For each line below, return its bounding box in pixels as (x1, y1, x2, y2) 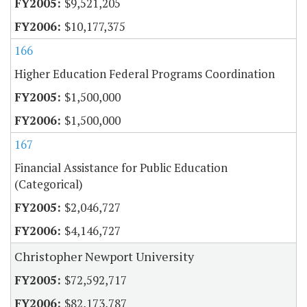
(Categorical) (14, 176, 83, 193)
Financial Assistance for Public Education (14, 160, 228, 176)
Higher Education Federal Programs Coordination (14, 66, 275, 82)
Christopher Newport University (14, 248, 194, 265)
